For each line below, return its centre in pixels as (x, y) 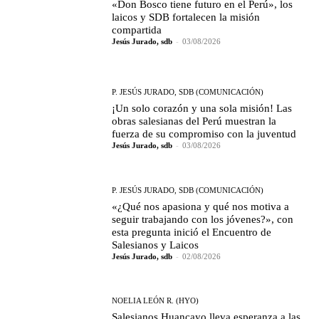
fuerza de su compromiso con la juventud (206, 134)
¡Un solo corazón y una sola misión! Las (202, 109)
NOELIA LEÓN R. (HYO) (156, 301)
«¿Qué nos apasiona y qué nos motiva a (201, 206)
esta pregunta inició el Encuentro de (192, 232)
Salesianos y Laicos (157, 245)
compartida (137, 30)
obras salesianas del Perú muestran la (194, 121)
